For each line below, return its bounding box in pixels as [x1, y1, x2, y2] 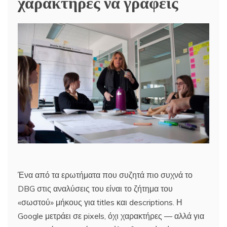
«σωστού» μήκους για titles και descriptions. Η [18, 197, 182, 207]
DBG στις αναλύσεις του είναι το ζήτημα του [18, 183, 173, 194]
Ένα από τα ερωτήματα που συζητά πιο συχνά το [18, 169, 193, 180]
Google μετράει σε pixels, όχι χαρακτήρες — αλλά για [18, 210, 204, 221]
